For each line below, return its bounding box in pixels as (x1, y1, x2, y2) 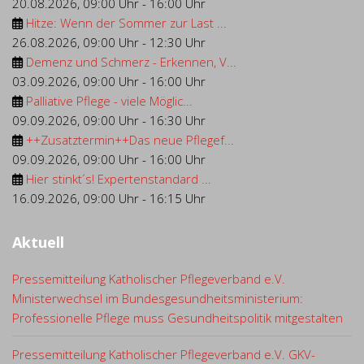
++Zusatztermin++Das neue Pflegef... (26, 132, 234, 148)
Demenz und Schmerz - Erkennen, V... (26, 54, 236, 70)
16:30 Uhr (149, 112, 206, 128)
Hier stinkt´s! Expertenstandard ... (26, 171, 211, 187)
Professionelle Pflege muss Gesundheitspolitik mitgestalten (12, 310, 343, 326)
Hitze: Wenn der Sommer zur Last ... (26, 15, 227, 31)
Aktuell (12, 232, 64, 252)
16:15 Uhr (149, 190, 206, 206)
